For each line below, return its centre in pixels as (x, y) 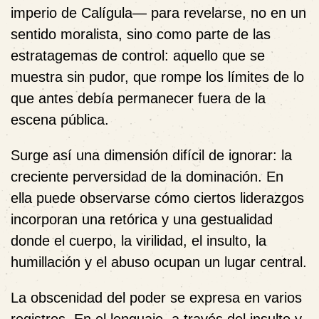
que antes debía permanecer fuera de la (138, 98)
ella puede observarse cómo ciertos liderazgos (157, 198)
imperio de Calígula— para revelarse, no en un (158, 13)
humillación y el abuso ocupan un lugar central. (159, 262)
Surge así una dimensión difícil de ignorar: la (151, 155)
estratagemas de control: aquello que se (138, 56)
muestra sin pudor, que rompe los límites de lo (157, 77)
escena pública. (60, 120)
